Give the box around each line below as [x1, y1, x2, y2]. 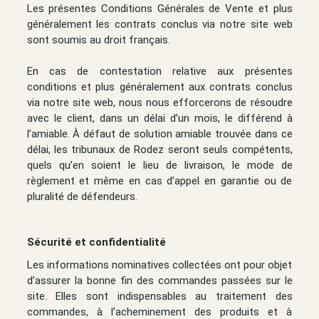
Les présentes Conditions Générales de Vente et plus [26, 1, 293, 15]
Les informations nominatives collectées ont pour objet [26, 258, 293, 271]
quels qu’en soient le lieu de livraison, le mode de [26, 158, 293, 172]
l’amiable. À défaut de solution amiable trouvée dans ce [26, 127, 293, 140]
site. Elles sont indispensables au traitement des [26, 289, 293, 303]
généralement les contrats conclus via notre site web [26, 17, 293, 31]
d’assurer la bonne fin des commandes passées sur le [26, 273, 293, 287]
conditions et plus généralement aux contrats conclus [26, 80, 293, 93]
